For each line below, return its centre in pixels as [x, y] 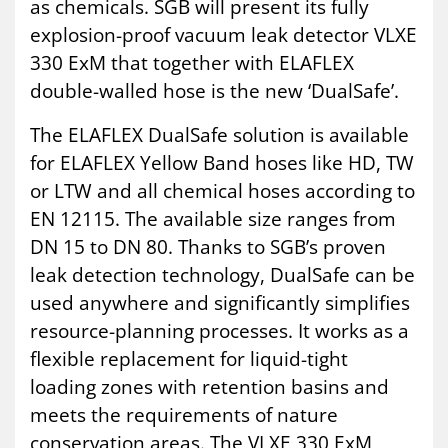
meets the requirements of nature [184, 415]
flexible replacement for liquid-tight [189, 359]
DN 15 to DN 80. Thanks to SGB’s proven [208, 247]
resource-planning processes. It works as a [219, 331]
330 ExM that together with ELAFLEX [192, 63]
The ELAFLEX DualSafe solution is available [219, 135]
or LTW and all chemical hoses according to [222, 191]
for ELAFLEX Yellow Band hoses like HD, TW [222, 163]
